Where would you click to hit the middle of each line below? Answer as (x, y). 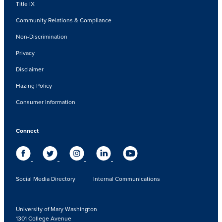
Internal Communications (127, 178)
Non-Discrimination (42, 36)
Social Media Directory (46, 178)
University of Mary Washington (56, 209)
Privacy (25, 53)
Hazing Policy (34, 85)
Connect (27, 130)
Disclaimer (30, 69)
